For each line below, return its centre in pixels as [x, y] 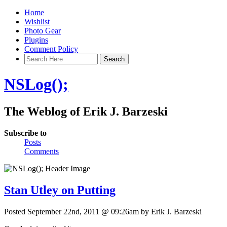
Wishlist [37, 22]
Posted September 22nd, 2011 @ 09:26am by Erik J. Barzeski [103, 211]
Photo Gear [43, 31]
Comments [42, 151]
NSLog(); [36, 84]
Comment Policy [51, 49]
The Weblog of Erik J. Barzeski [86, 111]
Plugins [36, 40]
